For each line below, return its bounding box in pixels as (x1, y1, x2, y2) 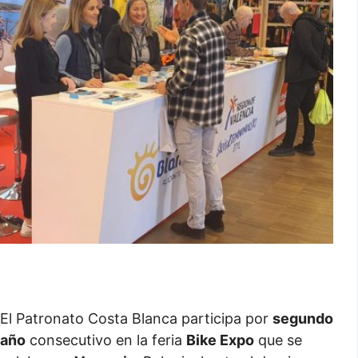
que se (254, 332, 302, 348)
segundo (272, 310, 333, 327)
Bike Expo (186, 332, 254, 348)
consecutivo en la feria (26, 332, 186, 348)
